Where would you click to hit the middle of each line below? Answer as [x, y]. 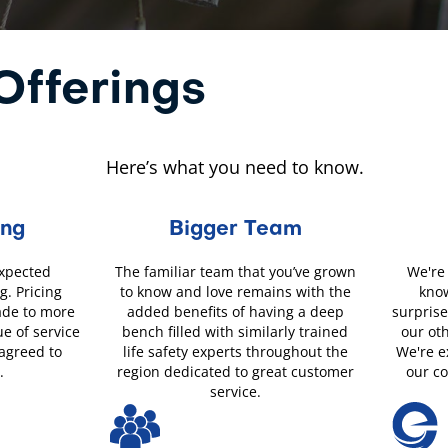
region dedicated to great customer [235, 372]
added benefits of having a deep [235, 312]
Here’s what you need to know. [235, 167]
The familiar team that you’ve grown [235, 272]
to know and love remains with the [235, 292]
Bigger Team [235, 230]
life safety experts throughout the [235, 352]
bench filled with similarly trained [235, 332]
